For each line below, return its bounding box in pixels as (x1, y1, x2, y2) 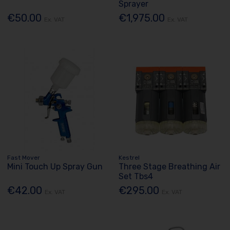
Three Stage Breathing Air (119, 162, 221, 172)
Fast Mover (7, 154, 41, 162)
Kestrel (119, 154, 140, 162)
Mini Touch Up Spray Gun (7, 162, 103, 172)
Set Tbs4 (119, 171, 154, 182)
